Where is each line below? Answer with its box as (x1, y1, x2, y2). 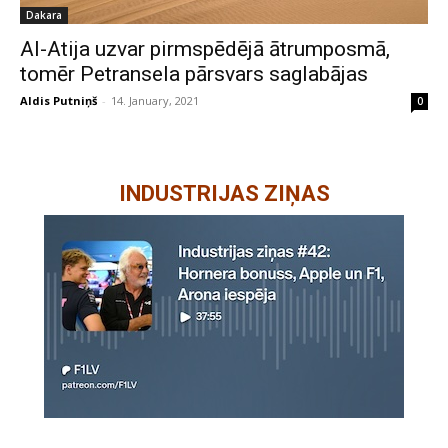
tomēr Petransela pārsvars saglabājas (20, 62, 368, 86)
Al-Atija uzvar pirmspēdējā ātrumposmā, (20, 37, 390, 61)
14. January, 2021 (111, 93, 199, 108)
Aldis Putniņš (20, 93, 97, 108)
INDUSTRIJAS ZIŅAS (118, 181, 330, 206)
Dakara (26, 8, 62, 22)
